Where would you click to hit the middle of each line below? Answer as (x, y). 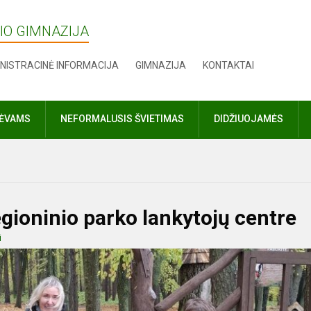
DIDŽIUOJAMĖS (249, 119)
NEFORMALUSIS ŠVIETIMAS (122, 119)
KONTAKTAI (229, 65)
